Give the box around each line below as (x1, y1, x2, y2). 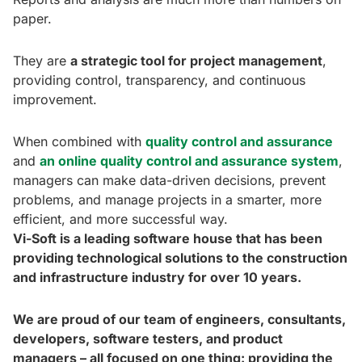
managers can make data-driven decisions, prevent (13, 172, 326, 189)
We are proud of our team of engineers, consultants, (13, 311, 346, 328)
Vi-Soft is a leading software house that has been (13, 230, 322, 247)
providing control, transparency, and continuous (13, 72, 305, 89)
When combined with (13, 133, 145, 150)
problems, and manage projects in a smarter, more (13, 192, 322, 208)
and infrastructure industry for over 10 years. (13, 269, 301, 286)
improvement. (13, 91, 97, 108)
